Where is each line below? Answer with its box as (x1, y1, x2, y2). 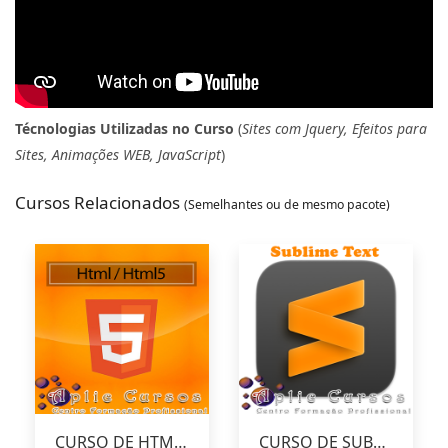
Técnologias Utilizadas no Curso (15, 119, 234, 139)
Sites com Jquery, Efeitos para (242, 119, 427, 139)
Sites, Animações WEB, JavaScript (15, 145, 221, 165)
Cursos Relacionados (15, 191, 184, 215)
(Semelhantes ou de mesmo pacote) (184, 196, 390, 214)
